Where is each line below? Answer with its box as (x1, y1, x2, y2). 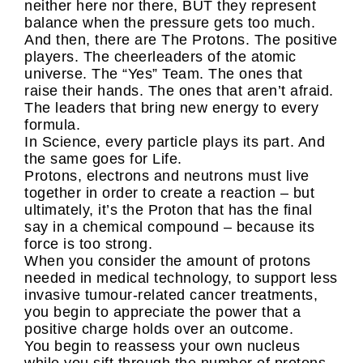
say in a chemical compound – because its (24, 219, 314, 235)
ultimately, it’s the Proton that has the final (24, 202, 312, 218)
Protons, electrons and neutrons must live (24, 168, 310, 184)
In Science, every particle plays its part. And (24, 134, 325, 150)
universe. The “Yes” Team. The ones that (24, 66, 303, 82)
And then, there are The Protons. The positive (24, 32, 338, 48)
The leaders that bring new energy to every (24, 100, 318, 116)
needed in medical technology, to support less (24, 270, 338, 286)
